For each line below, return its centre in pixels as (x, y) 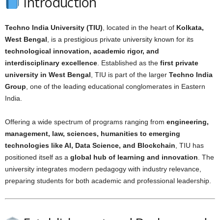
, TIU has (190, 145)
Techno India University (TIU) (54, 27)
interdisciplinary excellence (51, 63)
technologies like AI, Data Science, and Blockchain (90, 145)
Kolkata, (190, 27)
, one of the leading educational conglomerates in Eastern (116, 86)
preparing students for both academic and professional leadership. (108, 181)
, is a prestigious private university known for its (120, 39)
